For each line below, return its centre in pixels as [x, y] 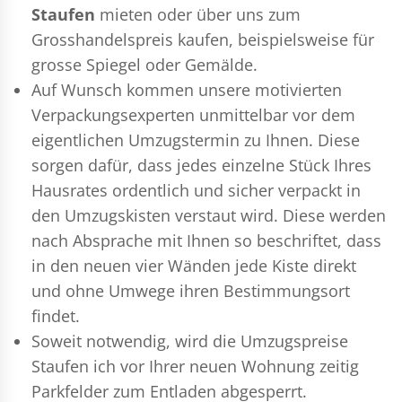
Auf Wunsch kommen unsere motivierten [187, 89]
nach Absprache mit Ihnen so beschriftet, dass [206, 240]
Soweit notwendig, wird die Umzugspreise [190, 341]
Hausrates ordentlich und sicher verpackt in [196, 190]
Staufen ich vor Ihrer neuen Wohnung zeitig [195, 366]
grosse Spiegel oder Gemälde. [144, 64]
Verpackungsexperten [113, 114]
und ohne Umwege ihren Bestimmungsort [191, 290]
